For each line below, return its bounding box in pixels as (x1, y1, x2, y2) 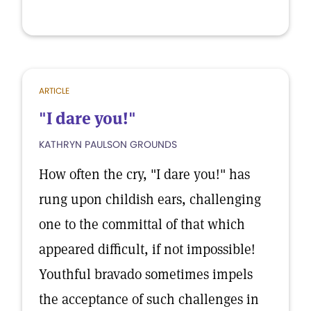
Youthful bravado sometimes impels (39, 265, 253, 283)
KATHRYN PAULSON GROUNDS (39, 137, 177, 151)
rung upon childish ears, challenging (39, 190, 261, 208)
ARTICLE (39, 85, 69, 96)
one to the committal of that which (39, 215, 245, 233)
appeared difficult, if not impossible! (39, 240, 255, 258)
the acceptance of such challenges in (39, 290, 259, 308)
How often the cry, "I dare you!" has (39, 165, 250, 183)
